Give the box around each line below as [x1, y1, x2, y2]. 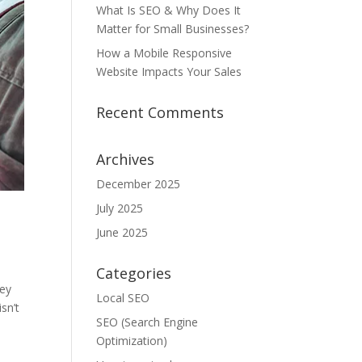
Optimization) [96, 333, 168, 348]
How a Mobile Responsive [96, 45, 233, 61]
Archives [96, 149, 155, 169]
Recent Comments [96, 103, 225, 122]
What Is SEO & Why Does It [96, 2, 242, 18]
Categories [96, 263, 172, 283]
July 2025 [96, 200, 144, 216]
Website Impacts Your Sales [96, 64, 242, 79]
